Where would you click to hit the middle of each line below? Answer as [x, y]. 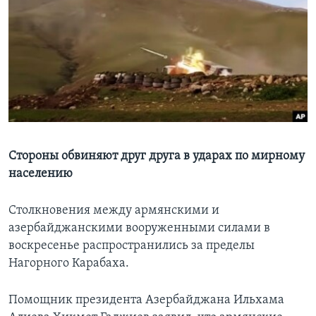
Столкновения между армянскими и [114, 211]
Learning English [54, 25]
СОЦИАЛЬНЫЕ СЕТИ [54, 62]
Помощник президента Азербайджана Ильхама [146, 300]
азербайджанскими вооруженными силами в [139, 229]
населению [41, 174]
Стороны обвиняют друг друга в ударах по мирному [157, 157]
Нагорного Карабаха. [69, 264]
